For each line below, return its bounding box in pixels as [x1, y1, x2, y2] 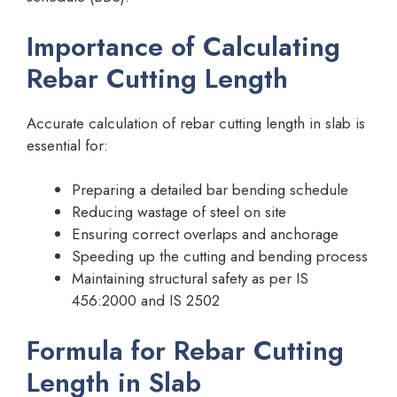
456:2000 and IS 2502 [72, 290, 220, 312]
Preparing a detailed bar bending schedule [72, 179, 348, 201]
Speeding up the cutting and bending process [72, 245, 368, 268]
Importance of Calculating [27, 27, 340, 66]
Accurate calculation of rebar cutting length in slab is [27, 112, 365, 134]
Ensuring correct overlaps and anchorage [72, 223, 339, 245]
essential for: [27, 134, 108, 156]
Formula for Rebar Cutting [27, 331, 344, 370]
